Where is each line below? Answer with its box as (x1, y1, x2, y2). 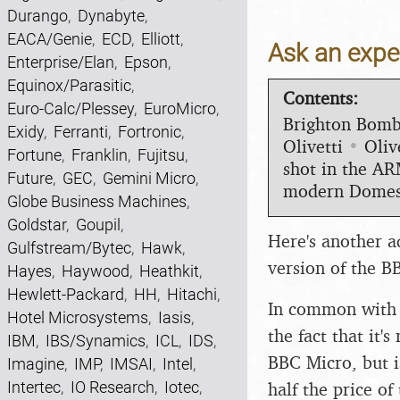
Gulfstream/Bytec (7, 238, 131, 257)
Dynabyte (78, 6, 145, 25)
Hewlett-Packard (7, 285, 124, 304)
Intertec (7, 378, 61, 396)
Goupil (76, 215, 121, 234)
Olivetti (283, 134, 343, 157)
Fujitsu (137, 146, 185, 164)
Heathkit (139, 262, 199, 280)
